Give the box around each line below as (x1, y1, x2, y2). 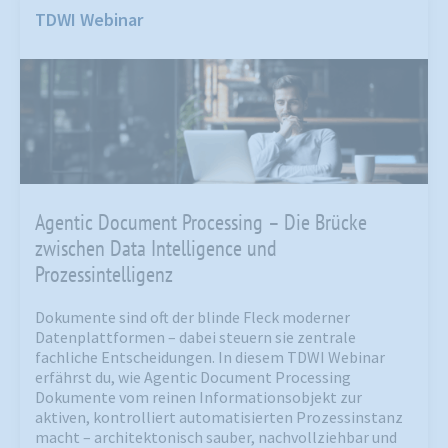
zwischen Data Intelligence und (35, 234, 277, 263)
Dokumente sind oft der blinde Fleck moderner (35, 307, 350, 328)
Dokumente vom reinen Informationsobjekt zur (35, 387, 362, 408)
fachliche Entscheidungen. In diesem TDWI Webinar (35, 347, 385, 368)
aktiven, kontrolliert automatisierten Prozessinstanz (35, 407, 403, 428)
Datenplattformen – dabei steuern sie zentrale (35, 327, 356, 348)
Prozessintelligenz (35, 260, 173, 289)
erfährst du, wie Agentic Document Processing (35, 367, 351, 388)
